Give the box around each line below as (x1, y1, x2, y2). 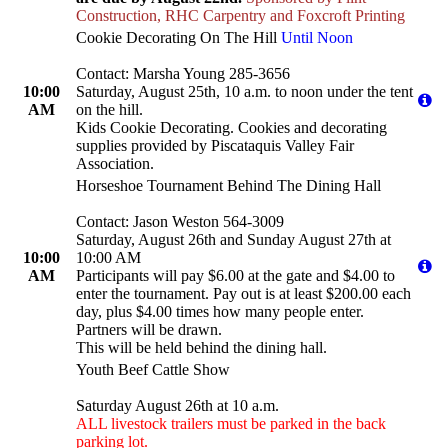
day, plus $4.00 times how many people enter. (76, 303, 364, 321)
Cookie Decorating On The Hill (76, 29, 277, 47)
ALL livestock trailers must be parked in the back (76, 415, 386, 433)
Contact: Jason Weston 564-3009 (76, 213, 284, 231)
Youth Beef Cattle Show (76, 361, 230, 379)
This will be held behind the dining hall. (76, 339, 327, 357)
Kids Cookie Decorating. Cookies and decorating (76, 119, 387, 137)
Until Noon (277, 29, 353, 47)
